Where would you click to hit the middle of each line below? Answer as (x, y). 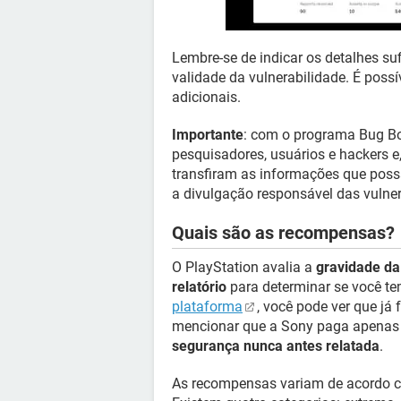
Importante (208, 135)
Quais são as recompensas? (283, 233)
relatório (199, 287)
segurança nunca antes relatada (276, 346)
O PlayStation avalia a (244, 267)
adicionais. (206, 97)
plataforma (207, 307)
